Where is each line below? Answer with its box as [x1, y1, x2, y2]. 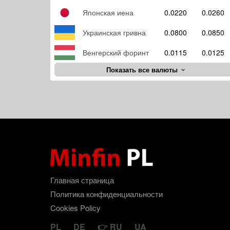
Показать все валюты [106, 65, 180, 74]
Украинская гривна [83, 27, 146, 37]
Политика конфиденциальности [50, 188, 163, 199]
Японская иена [83, 7, 133, 17]
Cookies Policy [50, 202, 101, 213]
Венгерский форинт [83, 47, 149, 57]
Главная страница [50, 175, 114, 185]
